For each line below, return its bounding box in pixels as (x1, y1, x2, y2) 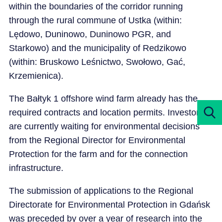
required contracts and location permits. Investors (8, 107, 204, 117)
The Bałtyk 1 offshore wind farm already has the (8, 93, 198, 104)
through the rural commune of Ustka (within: (8, 15, 182, 25)
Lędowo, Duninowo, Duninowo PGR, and (8, 29, 171, 39)
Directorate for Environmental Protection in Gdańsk (8, 199, 210, 210)
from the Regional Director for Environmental (8, 135, 185, 145)
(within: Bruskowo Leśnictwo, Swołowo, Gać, (8, 56, 185, 67)
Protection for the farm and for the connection (8, 149, 188, 159)
